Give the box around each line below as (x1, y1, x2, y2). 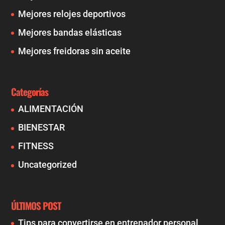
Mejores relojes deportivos (18, 8, 126, 19)
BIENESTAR (18, 122, 65, 133)
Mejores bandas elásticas (18, 27, 122, 38)
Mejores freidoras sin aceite (18, 45, 131, 56)
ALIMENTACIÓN (18, 103, 84, 115)
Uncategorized (18, 159, 77, 170)
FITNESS (18, 141, 54, 152)
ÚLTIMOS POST (11, 198, 61, 212)
